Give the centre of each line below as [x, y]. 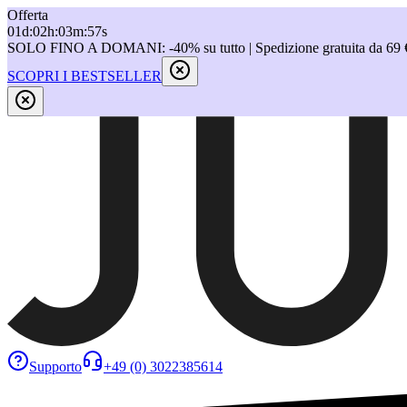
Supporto [55, 367]
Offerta [28, 15]
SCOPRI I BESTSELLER [84, 76]
